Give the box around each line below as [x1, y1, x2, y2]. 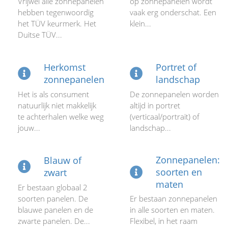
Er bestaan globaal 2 [18, 182, 88, 192]
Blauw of [44, 154, 81, 166]
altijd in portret [130, 100, 180, 110]
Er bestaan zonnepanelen [130, 193, 217, 204]
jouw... [18, 123, 40, 133]
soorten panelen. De [18, 193, 88, 204]
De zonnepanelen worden [130, 89, 219, 99]
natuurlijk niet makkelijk [18, 100, 96, 110]
